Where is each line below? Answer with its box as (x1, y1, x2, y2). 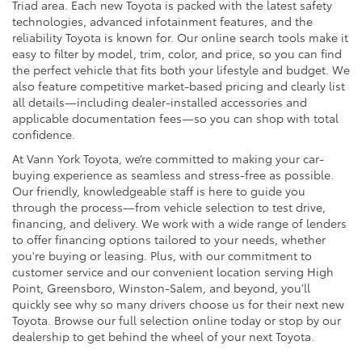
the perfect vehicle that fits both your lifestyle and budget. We (12, 61, 350, 78)
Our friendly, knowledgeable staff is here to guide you (12, 182, 305, 199)
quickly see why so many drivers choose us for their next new (12, 295, 344, 312)
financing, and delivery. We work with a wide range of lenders (12, 214, 347, 231)
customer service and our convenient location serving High (12, 263, 334, 280)
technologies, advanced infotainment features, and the (12, 12, 313, 29)
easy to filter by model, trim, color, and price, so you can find (12, 44, 342, 61)
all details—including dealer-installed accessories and (12, 93, 307, 110)
